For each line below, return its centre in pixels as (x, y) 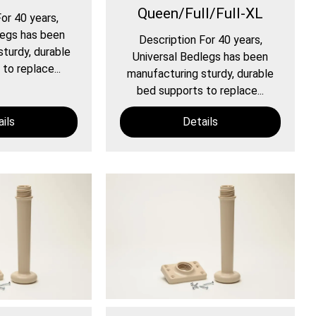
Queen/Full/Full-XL (201, 14)
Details (201, 122)
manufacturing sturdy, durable (201, 74)
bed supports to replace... (201, 91)
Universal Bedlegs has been (201, 57)
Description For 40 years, (200, 40)
